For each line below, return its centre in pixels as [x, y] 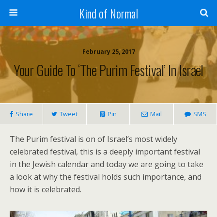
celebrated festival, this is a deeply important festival [105, 152]
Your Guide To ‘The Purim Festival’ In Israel [108, 70]
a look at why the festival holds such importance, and [106, 177]
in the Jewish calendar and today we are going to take [107, 164]
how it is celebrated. [46, 189]
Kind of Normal [108, 13]
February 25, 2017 [108, 52]
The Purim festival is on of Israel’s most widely [93, 139]
